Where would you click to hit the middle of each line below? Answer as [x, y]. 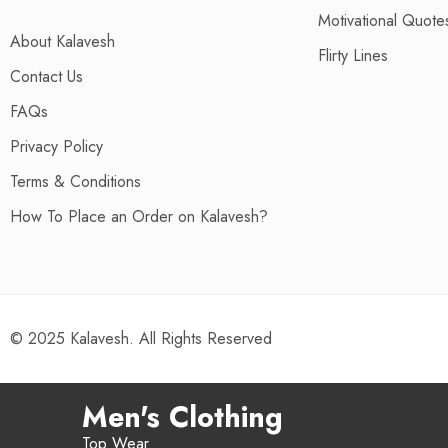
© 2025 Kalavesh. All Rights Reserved [141, 338]
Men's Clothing [182, 417]
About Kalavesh [62, 41]
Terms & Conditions [75, 181]
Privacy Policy [56, 146]
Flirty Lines [352, 55]
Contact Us [46, 76]
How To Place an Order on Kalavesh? [139, 216]
